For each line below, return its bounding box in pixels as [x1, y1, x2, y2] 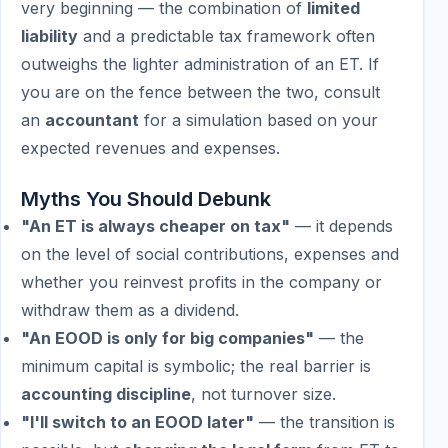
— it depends [290, 216, 393, 236]
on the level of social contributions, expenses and [21, 244, 399, 264]
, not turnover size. [191, 384, 336, 404]
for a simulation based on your [139, 110, 378, 130]
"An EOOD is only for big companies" [21, 328, 314, 348]
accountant [45, 110, 139, 130]
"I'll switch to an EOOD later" [21, 412, 254, 432]
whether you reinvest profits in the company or [21, 272, 382, 292]
